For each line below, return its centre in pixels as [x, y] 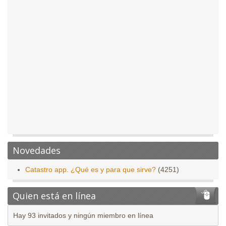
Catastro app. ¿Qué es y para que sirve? [91, 170]
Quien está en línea [54, 196]
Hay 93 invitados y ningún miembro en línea [83, 216]
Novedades [37, 151]
